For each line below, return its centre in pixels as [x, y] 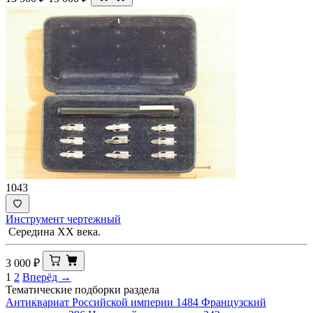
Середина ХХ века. [53, 231]
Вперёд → [47, 277]
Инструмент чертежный [63, 219]
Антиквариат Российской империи [89, 302]
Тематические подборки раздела [82, 289]
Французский [234, 302]
